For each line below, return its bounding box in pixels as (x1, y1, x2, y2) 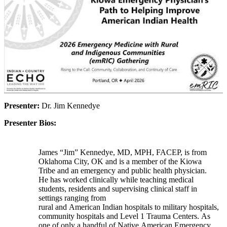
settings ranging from (39, 193, 106, 202)
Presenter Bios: (4, 118, 56, 127)
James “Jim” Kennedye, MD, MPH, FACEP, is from (39, 147, 207, 157)
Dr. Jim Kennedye (42, 101, 100, 110)
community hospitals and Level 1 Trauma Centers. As (39, 211, 210, 220)
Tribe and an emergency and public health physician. (39, 166, 207, 175)
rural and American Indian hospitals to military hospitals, (39, 202, 219, 211)
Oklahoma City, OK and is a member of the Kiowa (39, 157, 202, 166)
